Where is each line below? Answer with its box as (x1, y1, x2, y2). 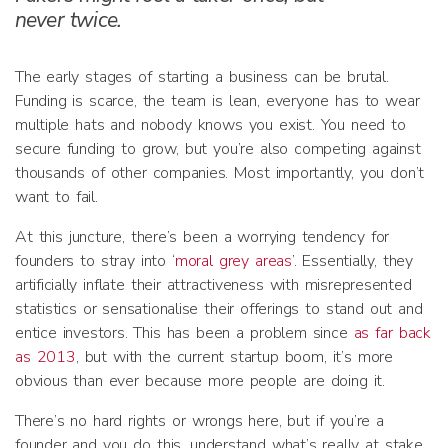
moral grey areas (174, 250, 292, 272)
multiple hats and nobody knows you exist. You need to (15, 114, 406, 136)
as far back (353, 322, 431, 344)
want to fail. (15, 186, 98, 208)
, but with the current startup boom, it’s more (75, 346, 393, 368)
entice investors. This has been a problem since (15, 322, 354, 344)
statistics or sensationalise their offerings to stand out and (15, 298, 423, 320)
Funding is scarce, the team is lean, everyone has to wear (15, 90, 420, 112)
